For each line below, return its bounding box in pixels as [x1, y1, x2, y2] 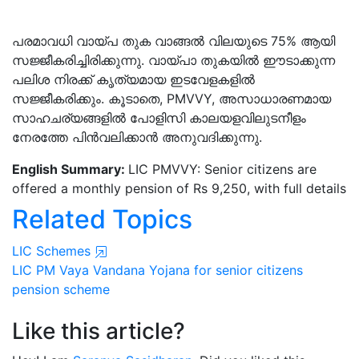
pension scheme [12, 281, 110, 297]
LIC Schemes [12, 243, 95, 259]
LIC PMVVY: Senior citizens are [128, 161, 317, 177]
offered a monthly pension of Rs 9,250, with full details [12, 180, 346, 196]
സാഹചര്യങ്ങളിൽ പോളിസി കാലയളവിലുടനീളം [12, 110, 306, 126]
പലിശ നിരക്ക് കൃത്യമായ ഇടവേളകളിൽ [12, 71, 255, 87]
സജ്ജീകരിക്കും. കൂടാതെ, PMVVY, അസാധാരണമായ [12, 91, 331, 107]
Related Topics [12, 204, 192, 235]
